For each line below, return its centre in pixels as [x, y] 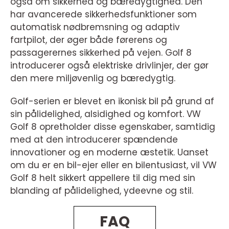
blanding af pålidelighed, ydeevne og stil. [102, 191]
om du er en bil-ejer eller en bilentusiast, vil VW [113, 165]
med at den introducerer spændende [94, 140]
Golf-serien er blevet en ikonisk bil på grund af [112, 101]
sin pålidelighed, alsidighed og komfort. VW [106, 114]
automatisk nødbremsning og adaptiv [95, 27]
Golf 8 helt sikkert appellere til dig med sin [103, 178]
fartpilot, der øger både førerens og [89, 40]
